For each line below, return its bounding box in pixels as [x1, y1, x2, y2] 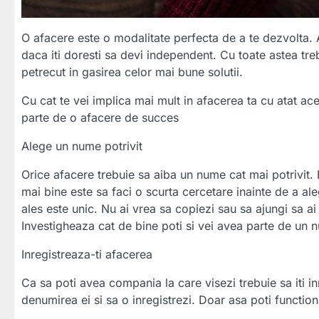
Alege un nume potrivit [21, 138, 142, 153]
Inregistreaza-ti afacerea [21, 246, 152, 261]
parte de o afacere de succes [21, 110, 179, 125]
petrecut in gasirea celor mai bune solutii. [21, 64, 243, 79]
